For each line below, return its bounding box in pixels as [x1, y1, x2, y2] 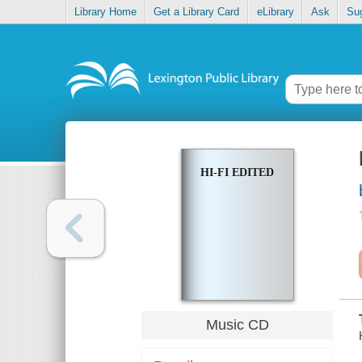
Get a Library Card [154, 6, 240, 19]
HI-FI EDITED [200, 166, 274, 179]
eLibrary [256, 6, 294, 19]
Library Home [74, 6, 137, 19]
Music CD [205, 316, 269, 333]
